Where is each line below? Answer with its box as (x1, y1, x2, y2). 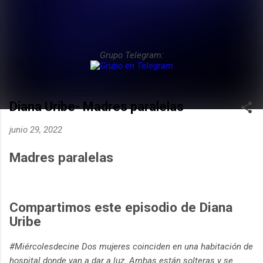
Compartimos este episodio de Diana (9, 199, 232, 215)
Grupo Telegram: (99, 50, 164, 60)
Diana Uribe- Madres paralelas (9, 99, 184, 114)
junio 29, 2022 (9, 124, 62, 135)
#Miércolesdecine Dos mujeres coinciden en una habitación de (9, 241, 253, 252)
